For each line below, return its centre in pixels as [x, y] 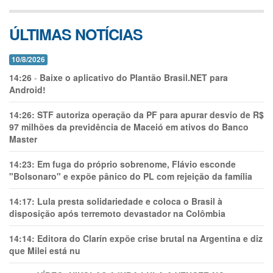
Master [23, 139]
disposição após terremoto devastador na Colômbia [117, 213]
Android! [27, 90]
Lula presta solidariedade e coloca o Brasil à [130, 201]
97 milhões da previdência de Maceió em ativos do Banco [129, 127]
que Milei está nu [45, 250]
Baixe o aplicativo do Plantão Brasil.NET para [134, 77]
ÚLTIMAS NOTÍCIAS [76, 34]
